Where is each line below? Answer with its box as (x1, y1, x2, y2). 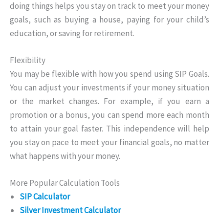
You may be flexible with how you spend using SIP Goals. (10, 68, 209, 79)
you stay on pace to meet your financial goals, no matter (10, 136, 209, 148)
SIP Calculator (20, 191, 70, 202)
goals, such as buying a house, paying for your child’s (10, 14, 209, 25)
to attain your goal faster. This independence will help (10, 123, 209, 134)
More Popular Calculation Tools (10, 177, 120, 188)
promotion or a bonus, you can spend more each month (10, 109, 209, 120)
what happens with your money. (10, 150, 120, 161)
